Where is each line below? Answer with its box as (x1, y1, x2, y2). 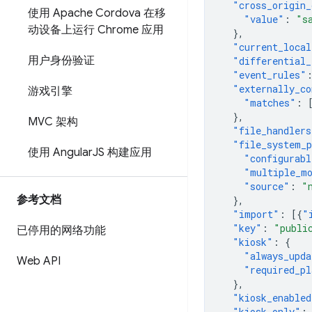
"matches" (244, 96, 296, 109)
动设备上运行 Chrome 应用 (28, 23, 164, 37)
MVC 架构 (28, 115, 78, 129)
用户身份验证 (28, 54, 95, 68)
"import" (233, 208, 279, 221)
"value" (244, 13, 284, 26)
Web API (17, 254, 61, 268)
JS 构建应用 (93, 146, 152, 159)
